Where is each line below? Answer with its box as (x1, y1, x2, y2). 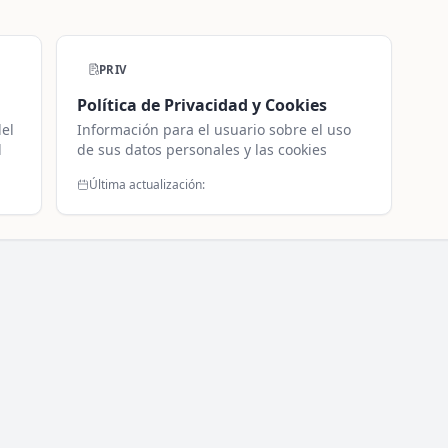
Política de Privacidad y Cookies (77, 93, 328, 116)
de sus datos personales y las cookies (77, 140, 328, 160)
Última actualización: (89, 176, 206, 194)
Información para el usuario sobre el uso (77, 120, 352, 140)
